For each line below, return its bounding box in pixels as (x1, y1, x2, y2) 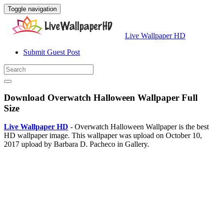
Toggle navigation (8, 5, 57, 13)
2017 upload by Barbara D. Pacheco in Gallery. (4, 140, 149, 149)
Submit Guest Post (23, 48, 80, 56)
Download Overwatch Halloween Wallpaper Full (4, 92, 198, 103)
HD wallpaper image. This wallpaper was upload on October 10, (4, 131, 202, 140)
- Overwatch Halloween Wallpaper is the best (68, 123, 209, 131)
